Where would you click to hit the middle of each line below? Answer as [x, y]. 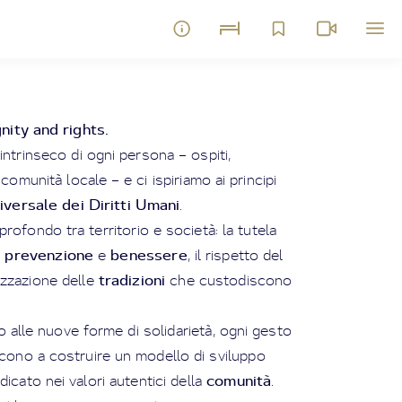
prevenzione [49, 254]
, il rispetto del [235, 255]
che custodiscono [229, 280]
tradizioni [132, 280]
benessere [149, 254]
